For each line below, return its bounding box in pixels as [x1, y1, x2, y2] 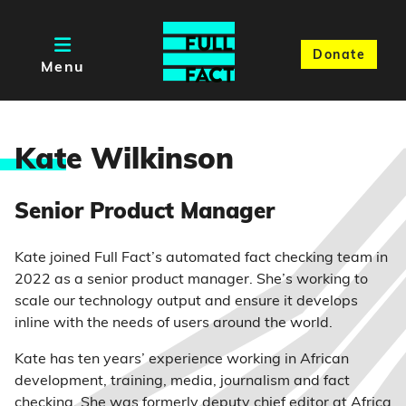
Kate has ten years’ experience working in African [14, 353, 349, 367]
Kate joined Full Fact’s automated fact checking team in [14, 251, 388, 266]
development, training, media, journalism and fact [14, 374, 350, 389]
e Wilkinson [66, 147, 234, 176]
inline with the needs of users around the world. [14, 316, 333, 331]
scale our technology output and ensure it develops [14, 295, 358, 309]
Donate [313, 48, 365, 63]
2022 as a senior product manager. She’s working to [14, 273, 368, 287]
